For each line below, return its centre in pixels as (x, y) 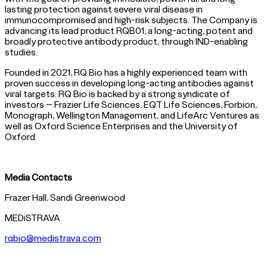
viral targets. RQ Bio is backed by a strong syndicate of (117, 93)
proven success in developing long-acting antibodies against (129, 83)
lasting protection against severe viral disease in (104, 9)
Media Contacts (38, 177)
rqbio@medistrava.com (53, 237)
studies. (22, 52)
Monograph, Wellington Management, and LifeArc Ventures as (132, 115)
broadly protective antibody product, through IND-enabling (126, 41)
